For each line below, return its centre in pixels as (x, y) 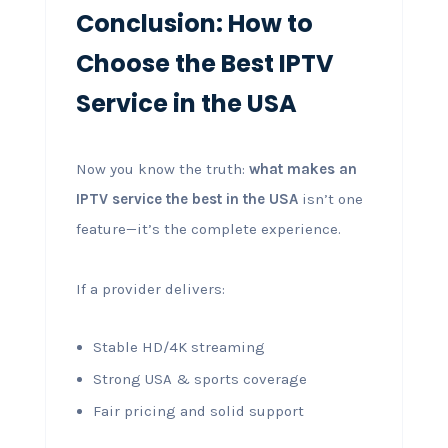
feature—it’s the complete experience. (208, 228)
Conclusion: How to (194, 23)
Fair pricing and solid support (198, 410)
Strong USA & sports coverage (199, 378)
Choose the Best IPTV (204, 63)
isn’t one (330, 198)
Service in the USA (186, 103)
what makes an (302, 168)
